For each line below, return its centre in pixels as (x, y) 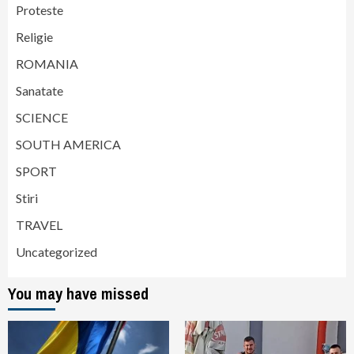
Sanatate (40, 90)
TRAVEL (39, 224)
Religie (34, 36)
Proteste (40, 9)
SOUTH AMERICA (68, 144)
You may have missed (78, 293)
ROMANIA (47, 63)
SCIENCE (42, 117)
